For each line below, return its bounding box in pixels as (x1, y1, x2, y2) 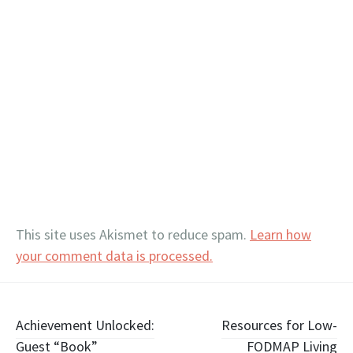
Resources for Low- (221, 315, 337, 334)
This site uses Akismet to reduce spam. (16, 225, 250, 243)
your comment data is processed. (16, 246, 213, 265)
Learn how (250, 225, 311, 243)
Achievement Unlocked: (16, 315, 154, 334)
